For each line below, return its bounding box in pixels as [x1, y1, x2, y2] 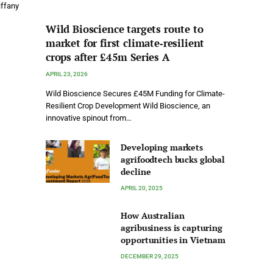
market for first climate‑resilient [46, 36, 205, 51]
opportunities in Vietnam [121, 234, 225, 246]
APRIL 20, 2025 [121, 185, 163, 192]
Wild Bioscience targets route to [46, 22, 204, 37]
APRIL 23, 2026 [46, 71, 88, 78]
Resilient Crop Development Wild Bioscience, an [46, 101, 210, 111]
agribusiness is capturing [121, 222, 222, 234]
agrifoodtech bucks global [121, 154, 225, 166]
